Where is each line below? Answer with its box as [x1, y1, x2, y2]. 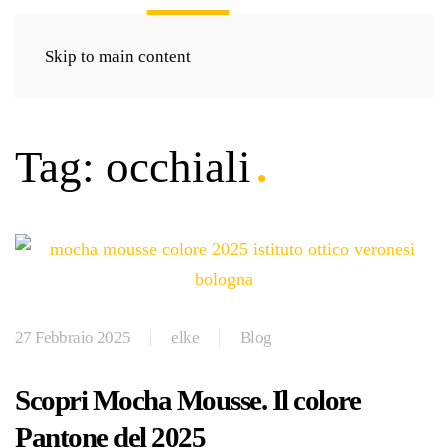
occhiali [106, 142, 251, 192]
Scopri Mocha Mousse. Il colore [15, 384, 360, 416]
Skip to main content [45, 47, 191, 66]
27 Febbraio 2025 [15, 328, 131, 347]
